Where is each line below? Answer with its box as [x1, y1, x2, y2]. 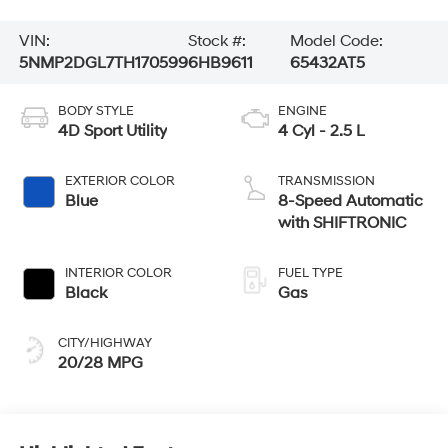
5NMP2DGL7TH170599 [18, 53, 188, 74]
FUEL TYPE [278, 265, 343, 282]
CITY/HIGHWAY [57, 335, 152, 352]
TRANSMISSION [278, 173, 375, 190]
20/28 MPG [57, 353, 143, 374]
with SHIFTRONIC [278, 213, 406, 234]
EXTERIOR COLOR [64, 173, 175, 190]
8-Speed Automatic [278, 191, 423, 212]
